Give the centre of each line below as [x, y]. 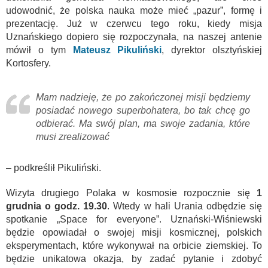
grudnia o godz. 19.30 [57, 206]
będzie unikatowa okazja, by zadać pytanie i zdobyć [134, 258]
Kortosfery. [28, 63]
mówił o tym [39, 50]
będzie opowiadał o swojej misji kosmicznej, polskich [134, 232]
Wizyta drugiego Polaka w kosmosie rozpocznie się [131, 193]
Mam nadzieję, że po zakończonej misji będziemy [143, 97]
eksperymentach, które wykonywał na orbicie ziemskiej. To [134, 245]
